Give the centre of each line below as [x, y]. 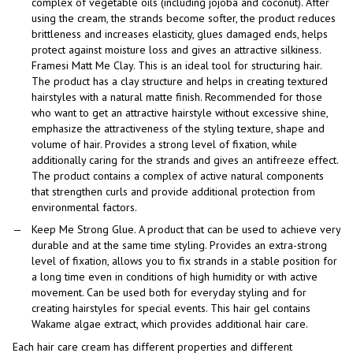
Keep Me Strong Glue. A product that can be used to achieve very [186, 230]
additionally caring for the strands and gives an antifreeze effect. [185, 160]
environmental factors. [84, 208]
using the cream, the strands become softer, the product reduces [184, 19]
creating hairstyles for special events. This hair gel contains [171, 308]
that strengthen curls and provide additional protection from [173, 192]
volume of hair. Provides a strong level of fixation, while [164, 145]
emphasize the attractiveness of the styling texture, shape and [178, 129]
